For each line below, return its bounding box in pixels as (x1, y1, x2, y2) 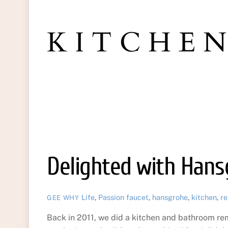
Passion (98, 193, 124, 202)
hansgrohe (152, 193, 188, 202)
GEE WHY (47, 194, 79, 202)
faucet (126, 193, 149, 202)
